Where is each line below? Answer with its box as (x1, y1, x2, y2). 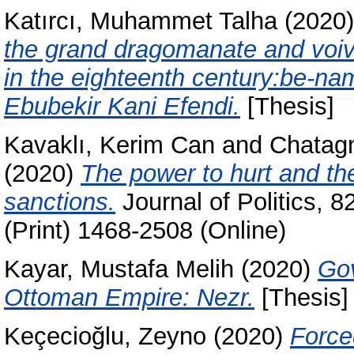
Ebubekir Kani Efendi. (4, 92, 240, 121)
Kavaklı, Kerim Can (4, 131, 215, 160)
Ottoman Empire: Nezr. (4, 283, 254, 311)
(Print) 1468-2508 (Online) (4, 217, 286, 245)
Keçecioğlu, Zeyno (4, 322, 206, 350)
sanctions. (4, 188, 115, 217)
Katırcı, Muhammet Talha (4, 7, 277, 36)
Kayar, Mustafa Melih (4, 254, 234, 283)
